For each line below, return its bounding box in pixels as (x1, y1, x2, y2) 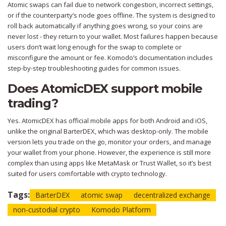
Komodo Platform (91, 205, 151, 215)
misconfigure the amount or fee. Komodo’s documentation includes (8, 53, 213, 63)
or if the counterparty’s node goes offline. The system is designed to (8, 11, 215, 20)
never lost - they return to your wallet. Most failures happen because (8, 32, 218, 41)
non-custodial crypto (13, 205, 80, 215)
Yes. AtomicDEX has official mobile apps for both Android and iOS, (8, 116, 207, 126)
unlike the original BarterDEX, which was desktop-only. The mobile (8, 127, 208, 136)
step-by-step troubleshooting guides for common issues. (8, 64, 181, 73)
